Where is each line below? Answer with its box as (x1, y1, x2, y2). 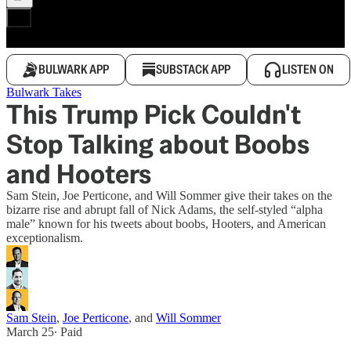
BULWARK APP (38, 61, 109, 78)
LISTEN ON (282, 61, 334, 78)
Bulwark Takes (6, 85, 81, 99)
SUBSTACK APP (156, 61, 230, 78)
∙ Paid (54, 325, 82, 338)
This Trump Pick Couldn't (6, 97, 301, 132)
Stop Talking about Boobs (6, 127, 309, 161)
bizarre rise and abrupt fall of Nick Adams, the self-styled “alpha (6, 203, 323, 216)
